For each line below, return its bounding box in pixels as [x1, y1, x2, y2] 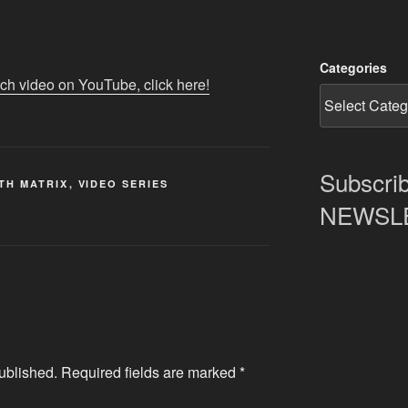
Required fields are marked [61, 361, 240, 382]
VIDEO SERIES [77, 177, 169, 191]
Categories [319, 57, 387, 76]
